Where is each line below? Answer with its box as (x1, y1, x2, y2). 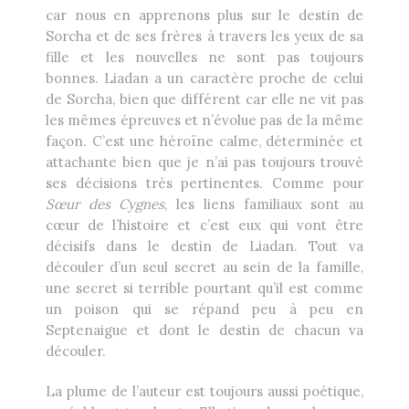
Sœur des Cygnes (46, 195, 165, 214)
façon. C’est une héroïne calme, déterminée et (46, 132, 363, 151)
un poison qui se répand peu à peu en (46, 300, 363, 319)
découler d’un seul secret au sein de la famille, (46, 258, 363, 277)
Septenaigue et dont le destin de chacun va (46, 321, 363, 340)
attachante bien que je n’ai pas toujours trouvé (46, 153, 363, 172)
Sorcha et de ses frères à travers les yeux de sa (46, 27, 363, 46)
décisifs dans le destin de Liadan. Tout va (46, 237, 363, 256)
